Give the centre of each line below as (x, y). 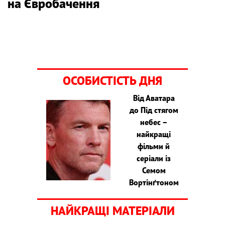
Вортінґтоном (154, 182)
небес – (154, 122)
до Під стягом (154, 110)
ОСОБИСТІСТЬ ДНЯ (113, 80)
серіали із (154, 158)
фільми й (154, 146)
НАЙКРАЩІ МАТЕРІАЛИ (113, 210)
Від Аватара (154, 98)
